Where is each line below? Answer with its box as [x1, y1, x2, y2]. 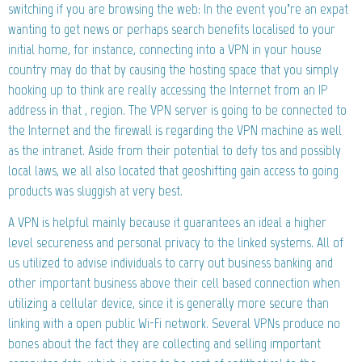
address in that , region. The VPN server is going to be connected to [8, 100, 347, 119]
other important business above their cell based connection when [8, 273, 340, 292]
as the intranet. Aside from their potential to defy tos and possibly [8, 141, 341, 159]
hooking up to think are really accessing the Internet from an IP [8, 80, 328, 99]
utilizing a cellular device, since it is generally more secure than [8, 293, 329, 312]
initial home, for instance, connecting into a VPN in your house [8, 40, 322, 58]
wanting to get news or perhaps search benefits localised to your [8, 19, 335, 38]
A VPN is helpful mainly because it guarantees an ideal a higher [8, 213, 326, 231]
